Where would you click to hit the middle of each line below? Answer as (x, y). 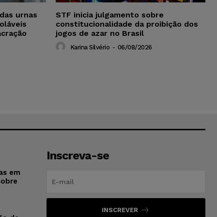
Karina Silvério (90, 47)
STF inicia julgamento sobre (110, 15)
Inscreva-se (77, 155)
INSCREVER (120, 210)
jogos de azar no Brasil (100, 33)
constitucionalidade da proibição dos (127, 24)
